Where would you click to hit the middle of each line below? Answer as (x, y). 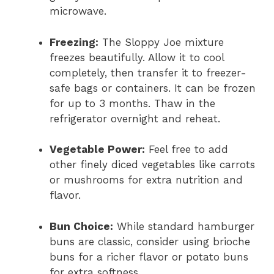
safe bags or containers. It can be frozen (153, 88)
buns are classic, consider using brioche (150, 241)
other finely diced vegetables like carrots (152, 165)
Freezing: (74, 42)
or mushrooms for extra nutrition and (146, 180)
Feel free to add (187, 150)
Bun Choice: (81, 226)
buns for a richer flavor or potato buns (149, 257)
